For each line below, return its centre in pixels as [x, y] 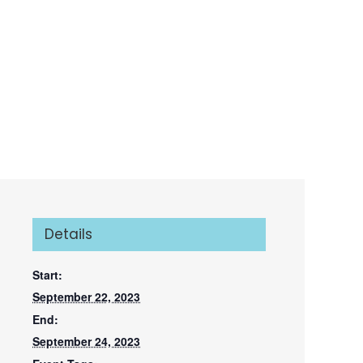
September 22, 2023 [86, 297]
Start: [47, 275]
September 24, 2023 [86, 341]
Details [68, 234]
